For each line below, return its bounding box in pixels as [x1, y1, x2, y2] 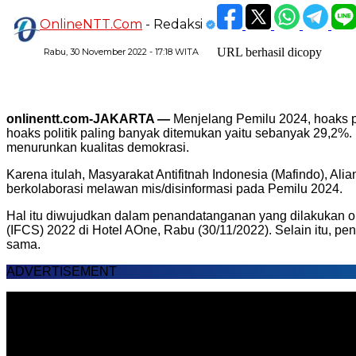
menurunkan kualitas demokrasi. [6, 141, 192, 155]
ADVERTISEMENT [6, 265, 117, 279]
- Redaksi [145, 17, 203, 33]
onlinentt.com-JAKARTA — [6, 112, 170, 126]
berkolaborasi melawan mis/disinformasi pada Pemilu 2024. [6, 182, 342, 196]
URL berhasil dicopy [217, 45, 322, 60]
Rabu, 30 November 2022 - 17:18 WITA [44, 46, 199, 58]
